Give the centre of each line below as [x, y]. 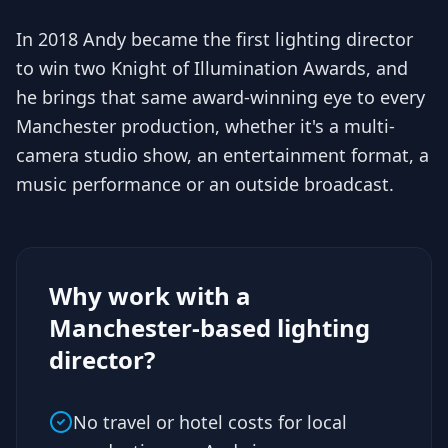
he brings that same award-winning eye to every [220, 97]
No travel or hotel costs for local [210, 422]
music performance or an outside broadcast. [205, 184]
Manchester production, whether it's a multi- [205, 126]
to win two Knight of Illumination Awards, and [212, 68]
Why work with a [150, 295]
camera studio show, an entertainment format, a [222, 155]
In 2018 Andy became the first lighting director [214, 39]
